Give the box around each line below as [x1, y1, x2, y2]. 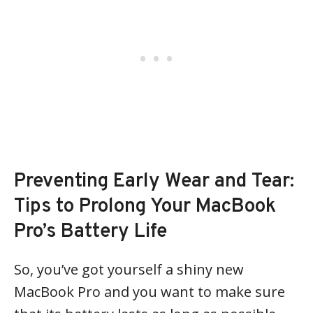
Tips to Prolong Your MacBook [14, 194, 276, 219]
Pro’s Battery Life [14, 219, 167, 245]
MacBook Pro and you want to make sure [14, 282, 285, 301]
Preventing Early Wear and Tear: [14, 168, 294, 194]
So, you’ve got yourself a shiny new [14, 259, 244, 279]
